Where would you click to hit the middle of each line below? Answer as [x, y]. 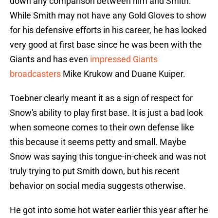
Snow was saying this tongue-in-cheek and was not [108, 157]
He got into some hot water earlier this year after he [109, 210]
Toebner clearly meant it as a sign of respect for [101, 98]
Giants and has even [50, 59]
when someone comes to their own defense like [102, 127]
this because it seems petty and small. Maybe [98, 142]
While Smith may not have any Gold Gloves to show [108, 16]
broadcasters [35, 74]
